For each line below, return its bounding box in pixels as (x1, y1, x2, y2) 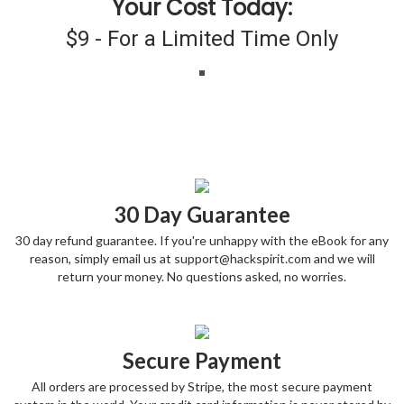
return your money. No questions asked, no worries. (58, 269, 346, 284)
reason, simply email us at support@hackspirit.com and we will (29, 251, 375, 266)
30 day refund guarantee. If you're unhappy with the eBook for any (15, 233, 389, 248)
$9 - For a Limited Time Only (66, 26, 338, 51)
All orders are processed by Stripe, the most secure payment (32, 379, 372, 394)
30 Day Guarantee (114, 201, 290, 227)
